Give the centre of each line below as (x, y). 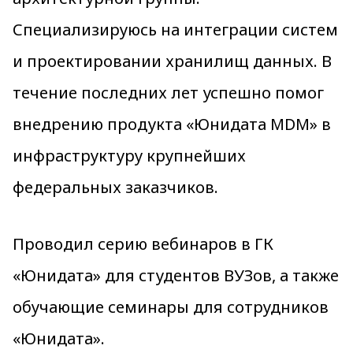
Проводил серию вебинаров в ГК (143, 244)
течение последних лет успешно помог (168, 93)
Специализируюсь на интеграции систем (175, 30)
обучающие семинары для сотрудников (171, 307)
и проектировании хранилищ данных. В (172, 61)
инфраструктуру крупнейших (129, 156)
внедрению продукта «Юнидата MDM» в (172, 124)
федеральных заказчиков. (115, 187)
